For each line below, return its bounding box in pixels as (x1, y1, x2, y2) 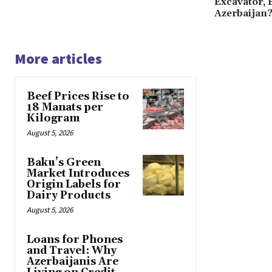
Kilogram (27, 111, 80, 125)
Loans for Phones (27, 233, 123, 246)
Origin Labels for (27, 177, 121, 191)
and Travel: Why (27, 243, 117, 257)
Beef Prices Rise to (27, 89, 129, 103)
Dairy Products (27, 188, 110, 202)
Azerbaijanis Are (27, 254, 118, 268)
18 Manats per (27, 100, 103, 114)
